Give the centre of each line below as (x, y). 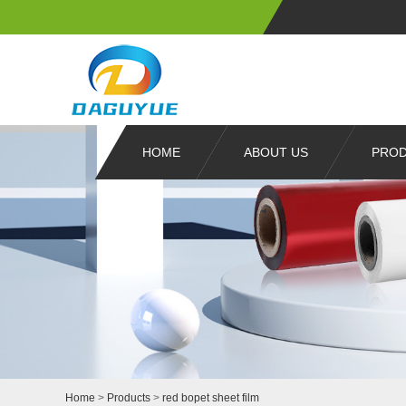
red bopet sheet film (211, 398)
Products (129, 398)
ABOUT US (276, 152)
